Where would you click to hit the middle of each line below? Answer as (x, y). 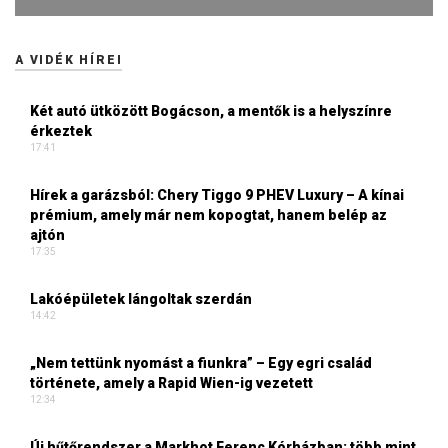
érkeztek (62, 131)
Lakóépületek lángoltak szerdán (141, 299)
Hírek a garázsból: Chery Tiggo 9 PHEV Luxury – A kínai (217, 195)
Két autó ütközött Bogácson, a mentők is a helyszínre (211, 111)
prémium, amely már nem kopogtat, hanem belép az (208, 215)
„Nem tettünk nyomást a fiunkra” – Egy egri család (201, 363)
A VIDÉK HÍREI (69, 60)
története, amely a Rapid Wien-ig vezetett (171, 383)
